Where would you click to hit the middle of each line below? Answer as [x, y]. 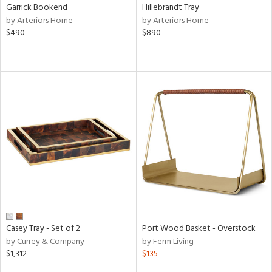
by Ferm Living [168, 242]
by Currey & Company [45, 242]
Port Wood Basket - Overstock [199, 229]
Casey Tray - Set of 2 [43, 229]
